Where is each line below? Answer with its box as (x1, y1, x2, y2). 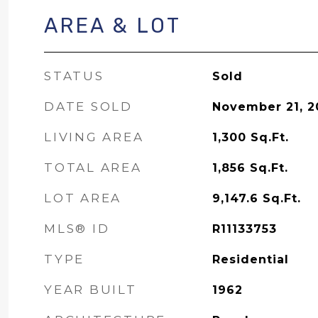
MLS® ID (44, 221, 110, 236)
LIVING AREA (44, 130, 144, 144)
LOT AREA (44, 191, 121, 205)
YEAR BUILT (44, 283, 137, 297)
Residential (212, 253, 289, 266)
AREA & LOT (44, 13, 181, 38)
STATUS (44, 69, 104, 83)
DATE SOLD (44, 99, 133, 114)
